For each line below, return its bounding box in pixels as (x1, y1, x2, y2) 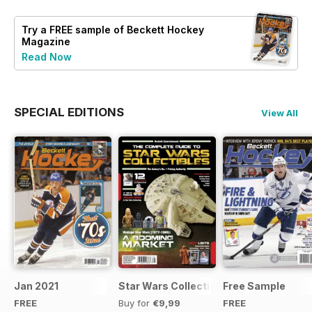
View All (261, 107, 298, 119)
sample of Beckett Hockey (72, 24, 204, 36)
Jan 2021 (14, 280, 58, 292)
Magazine (22, 36, 70, 48)
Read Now (22, 51, 72, 63)
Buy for (118, 297, 153, 309)
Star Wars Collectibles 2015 (118, 280, 257, 292)
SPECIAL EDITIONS (14, 105, 124, 120)
